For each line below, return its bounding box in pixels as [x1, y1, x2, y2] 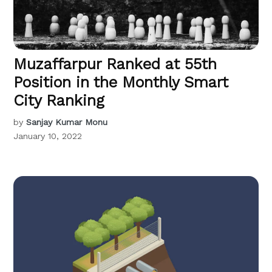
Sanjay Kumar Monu [26, 117, 108, 127]
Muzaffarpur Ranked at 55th [13, 55, 217, 73]
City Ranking [13, 91, 105, 109]
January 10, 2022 [13, 131, 83, 141]
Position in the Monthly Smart [13, 73, 229, 91]
